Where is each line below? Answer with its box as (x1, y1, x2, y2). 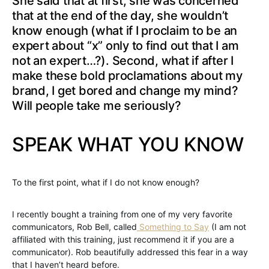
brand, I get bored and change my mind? (12, 83, 238, 98)
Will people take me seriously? (12, 98, 181, 113)
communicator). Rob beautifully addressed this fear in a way (12, 247, 248, 257)
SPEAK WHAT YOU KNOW (12, 133, 244, 156)
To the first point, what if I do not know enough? (12, 177, 199, 187)
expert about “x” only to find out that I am (12, 38, 239, 53)
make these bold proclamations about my (12, 68, 243, 83)
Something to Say (137, 222, 209, 232)
